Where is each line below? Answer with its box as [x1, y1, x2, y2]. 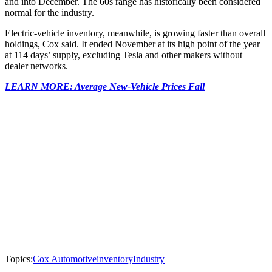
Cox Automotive [33, 254, 97, 265]
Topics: [5, 254, 33, 265]
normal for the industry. [5, 7, 94, 18]
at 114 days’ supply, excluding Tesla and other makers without [5, 50, 242, 61]
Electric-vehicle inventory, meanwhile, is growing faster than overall [5, 28, 265, 39]
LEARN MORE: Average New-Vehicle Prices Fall [5, 81, 205, 92]
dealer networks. [5, 61, 68, 72]
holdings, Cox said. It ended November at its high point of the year [5, 39, 260, 50]
